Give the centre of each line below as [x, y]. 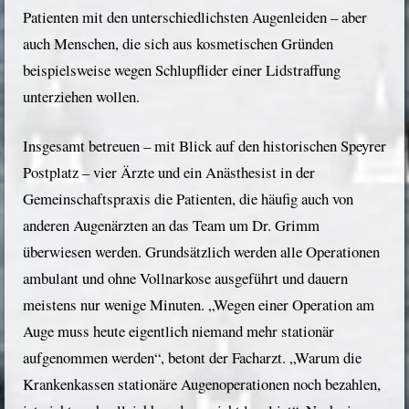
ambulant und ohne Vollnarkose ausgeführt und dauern [185, 278]
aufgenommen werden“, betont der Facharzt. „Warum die [192, 358]
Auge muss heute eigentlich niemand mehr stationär [178, 331]
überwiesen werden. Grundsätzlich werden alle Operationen [201, 252]
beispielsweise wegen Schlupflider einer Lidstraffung [182, 70]
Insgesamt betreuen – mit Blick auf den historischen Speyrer [204, 146]
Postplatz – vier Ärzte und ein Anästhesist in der [169, 173]
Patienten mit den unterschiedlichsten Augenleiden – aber [195, 17]
